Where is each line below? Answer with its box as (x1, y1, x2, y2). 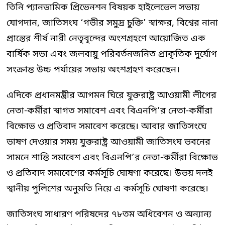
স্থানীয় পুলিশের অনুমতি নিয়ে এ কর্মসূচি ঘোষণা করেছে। (7, 182, 208, 195)
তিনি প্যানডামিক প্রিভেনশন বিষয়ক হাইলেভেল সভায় (7, 1, 199, 14)
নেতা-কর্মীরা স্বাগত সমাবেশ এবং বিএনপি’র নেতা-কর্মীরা (7, 104, 212, 117)
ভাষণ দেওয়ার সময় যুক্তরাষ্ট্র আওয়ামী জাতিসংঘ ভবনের (7, 136, 210, 148)
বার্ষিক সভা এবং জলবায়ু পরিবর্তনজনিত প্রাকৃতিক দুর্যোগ (7, 48, 217, 60)
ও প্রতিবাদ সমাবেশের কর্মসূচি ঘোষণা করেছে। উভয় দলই (7, 167, 213, 179)
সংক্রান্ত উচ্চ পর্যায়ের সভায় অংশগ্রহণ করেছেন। (7, 63, 180, 76)
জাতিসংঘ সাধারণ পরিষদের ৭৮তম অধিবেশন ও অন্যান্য (7, 208, 211, 220)
